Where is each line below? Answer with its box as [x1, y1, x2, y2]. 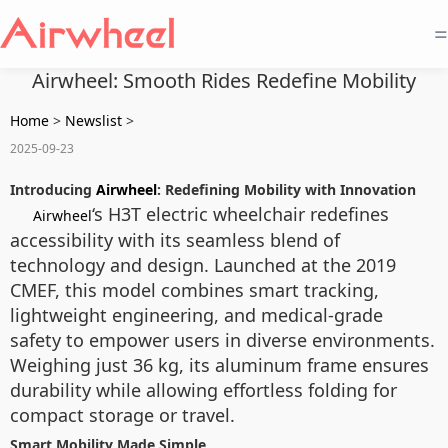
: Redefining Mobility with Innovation [157, 180, 416, 199]
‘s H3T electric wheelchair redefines [92, 202, 389, 226]
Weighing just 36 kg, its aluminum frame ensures [10, 353, 429, 377]
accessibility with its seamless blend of [10, 228, 340, 252]
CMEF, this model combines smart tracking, [10, 278, 379, 302]
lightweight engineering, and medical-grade [10, 303, 383, 327]
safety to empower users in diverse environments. [10, 328, 435, 352]
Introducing [10, 180, 96, 199]
